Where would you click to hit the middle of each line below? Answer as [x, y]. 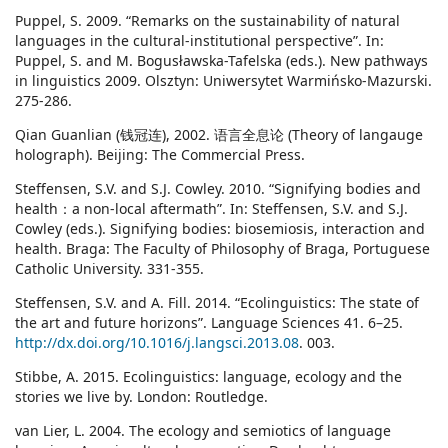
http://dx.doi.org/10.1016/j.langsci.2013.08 [157, 343]
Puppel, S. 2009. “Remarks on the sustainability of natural [207, 21]
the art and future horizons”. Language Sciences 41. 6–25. [209, 323]
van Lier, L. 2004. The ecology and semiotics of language [203, 431]
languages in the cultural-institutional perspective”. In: [199, 41]
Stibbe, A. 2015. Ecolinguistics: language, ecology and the [208, 377]
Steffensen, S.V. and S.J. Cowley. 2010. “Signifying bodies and [218, 189]
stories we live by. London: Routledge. [141, 397]
